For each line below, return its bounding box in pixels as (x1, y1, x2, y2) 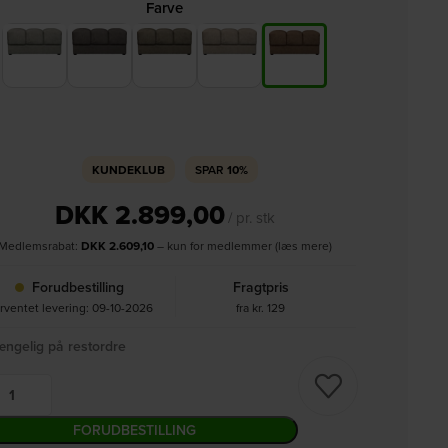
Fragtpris (232, 277, 289, 297)
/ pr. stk (227, 207, 275, 228)
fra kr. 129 (236, 299, 286, 316)
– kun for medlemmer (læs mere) (153, 237, 332, 254)
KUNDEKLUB (91, 161, 165, 178)
